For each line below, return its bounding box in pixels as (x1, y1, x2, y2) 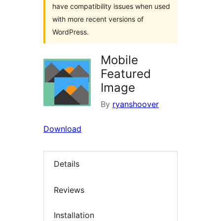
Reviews (54, 184, 84, 195)
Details (54, 159, 79, 169)
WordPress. (52, 28, 89, 36)
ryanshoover (112, 99, 159, 109)
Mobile (101, 53, 138, 67)
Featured (101, 67, 151, 81)
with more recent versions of (52, 15, 144, 23)
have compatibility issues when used (52, 2, 170, 10)
